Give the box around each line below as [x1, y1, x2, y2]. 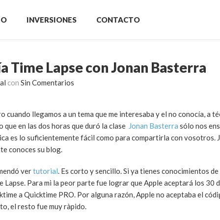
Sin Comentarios [21, 78, 74, 87]
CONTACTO [96, 15, 140, 24]
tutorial [33, 166, 58, 175]
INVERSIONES [27, 15, 77, 24]
